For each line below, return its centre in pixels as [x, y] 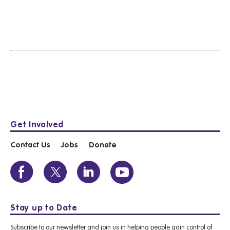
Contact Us [30, 146]
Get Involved [37, 125]
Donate [103, 146]
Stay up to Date [44, 208]
